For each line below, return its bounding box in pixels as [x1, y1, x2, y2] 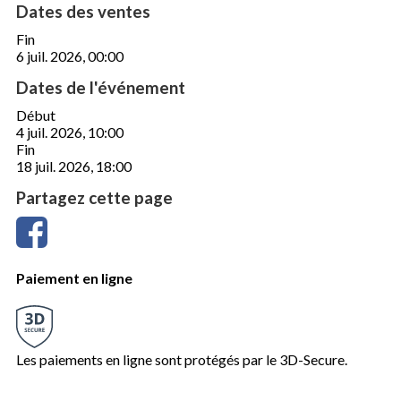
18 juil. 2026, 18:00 [16, 157, 132, 175]
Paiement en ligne [16, 269, 132, 286]
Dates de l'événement [16, 77, 185, 98]
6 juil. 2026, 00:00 [16, 47, 124, 64]
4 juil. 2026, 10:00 [16, 123, 124, 141]
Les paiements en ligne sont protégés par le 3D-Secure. [16, 351, 347, 369]
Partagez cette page [16, 187, 173, 208]
